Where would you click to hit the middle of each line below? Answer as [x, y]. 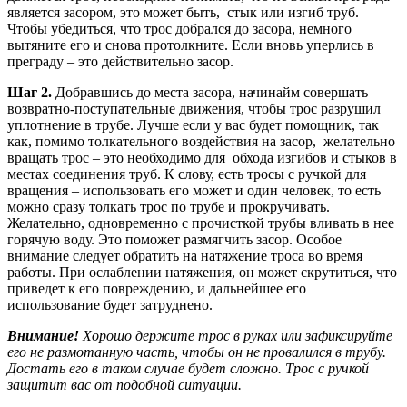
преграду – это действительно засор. [120, 62]
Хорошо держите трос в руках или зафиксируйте [236, 336]
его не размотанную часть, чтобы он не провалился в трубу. [197, 352]
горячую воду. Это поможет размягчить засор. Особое [174, 240]
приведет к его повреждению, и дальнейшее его [157, 289]
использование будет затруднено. [110, 305]
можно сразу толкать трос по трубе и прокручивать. [169, 207]
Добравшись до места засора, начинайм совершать [210, 93]
